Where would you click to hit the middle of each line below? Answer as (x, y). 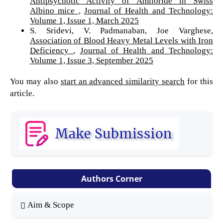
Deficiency (52, 51)
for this (199, 82)
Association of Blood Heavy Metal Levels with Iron (121, 41)
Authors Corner (111, 179)
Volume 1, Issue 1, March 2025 (84, 21)
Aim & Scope (51, 205)
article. (22, 94)
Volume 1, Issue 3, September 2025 (91, 61)
